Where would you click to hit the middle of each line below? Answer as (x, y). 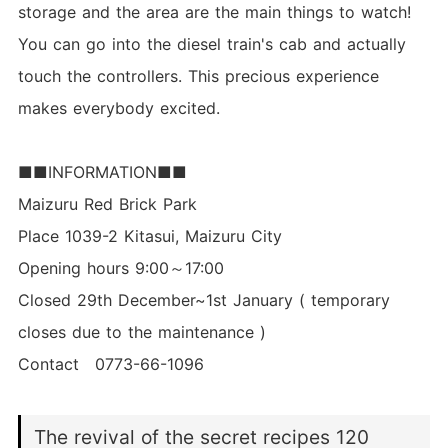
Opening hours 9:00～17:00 (120, 267)
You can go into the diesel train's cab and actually (211, 43)
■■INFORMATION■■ (102, 171)
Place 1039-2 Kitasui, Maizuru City (149, 235)
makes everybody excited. (118, 107)
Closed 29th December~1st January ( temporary (203, 299)
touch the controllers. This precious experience (198, 75)
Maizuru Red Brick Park (107, 203)
